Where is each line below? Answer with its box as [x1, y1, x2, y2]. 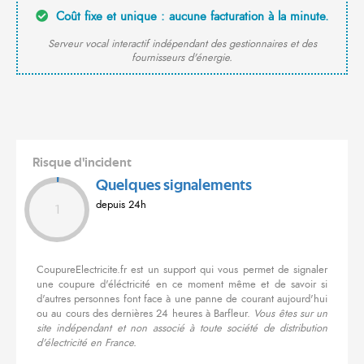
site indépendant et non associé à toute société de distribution [37, 321, 327, 336]
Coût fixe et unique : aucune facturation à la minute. [51, 7, 329, 26]
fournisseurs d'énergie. [132, 50, 232, 66]
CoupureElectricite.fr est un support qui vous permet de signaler [37, 262, 327, 278]
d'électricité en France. [37, 336, 136, 351]
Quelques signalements [96, 178, 252, 194]
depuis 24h [96, 197, 146, 213]
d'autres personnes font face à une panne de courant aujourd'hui [37, 292, 327, 307]
